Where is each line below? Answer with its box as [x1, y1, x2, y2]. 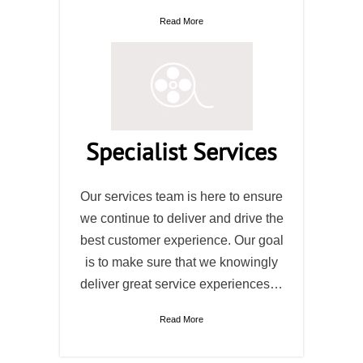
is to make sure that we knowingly [85, 255, 278, 269]
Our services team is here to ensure [80, 190, 283, 203]
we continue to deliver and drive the [79, 211, 284, 225]
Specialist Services [86, 135, 277, 167]
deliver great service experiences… [80, 277, 283, 291]
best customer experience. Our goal [79, 233, 284, 247]
